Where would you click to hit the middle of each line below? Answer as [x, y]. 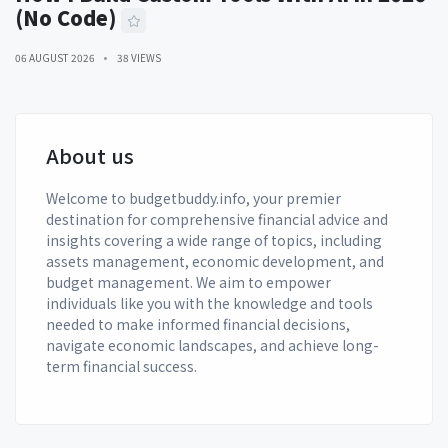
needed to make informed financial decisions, [198, 324]
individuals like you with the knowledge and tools [209, 303]
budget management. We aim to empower [188, 282]
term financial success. [121, 366]
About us [90, 156]
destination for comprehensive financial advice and [217, 219]
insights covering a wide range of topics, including [214, 240]
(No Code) [65, 18]
